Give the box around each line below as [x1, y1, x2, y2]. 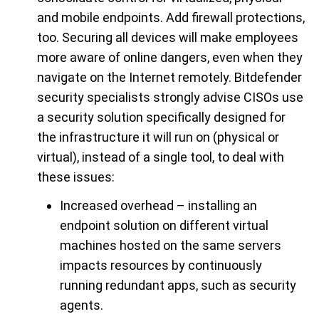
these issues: [37, 169, 115, 184]
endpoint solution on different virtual [60, 217, 268, 233]
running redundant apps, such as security [60, 277, 296, 293]
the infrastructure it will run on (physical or [37, 129, 279, 145]
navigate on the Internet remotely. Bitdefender [37, 69, 302, 85]
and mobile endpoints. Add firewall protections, [37, 9, 305, 25]
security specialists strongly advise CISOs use [37, 89, 303, 105]
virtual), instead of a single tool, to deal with [37, 149, 284, 164]
